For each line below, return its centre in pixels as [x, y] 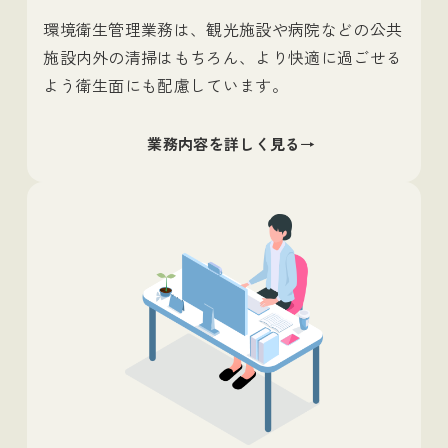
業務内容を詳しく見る [224, 144]
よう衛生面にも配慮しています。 [165, 84]
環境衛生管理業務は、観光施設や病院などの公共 [223, 28]
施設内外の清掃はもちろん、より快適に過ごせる [223, 56]
